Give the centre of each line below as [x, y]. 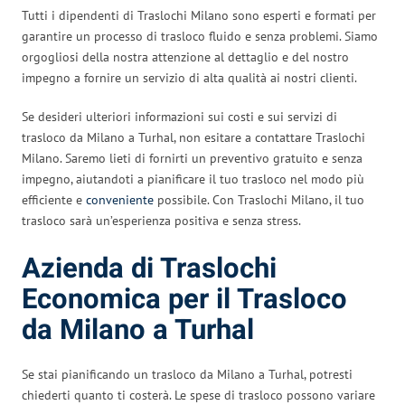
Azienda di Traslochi [149, 268]
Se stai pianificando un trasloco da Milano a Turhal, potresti [187, 374]
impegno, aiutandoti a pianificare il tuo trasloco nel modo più [193, 179]
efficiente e [54, 199]
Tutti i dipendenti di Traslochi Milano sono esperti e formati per [199, 15]
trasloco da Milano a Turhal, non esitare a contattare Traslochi [193, 137]
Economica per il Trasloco [184, 299]
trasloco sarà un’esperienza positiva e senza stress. [161, 220]
